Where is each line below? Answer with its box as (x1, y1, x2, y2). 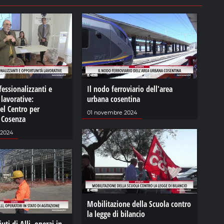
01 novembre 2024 (86, 108, 137, 116)
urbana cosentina (86, 93, 140, 104)
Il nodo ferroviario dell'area (86, 83, 172, 94)
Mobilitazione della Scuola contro (86, 198, 191, 210)
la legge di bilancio (86, 208, 145, 220)
